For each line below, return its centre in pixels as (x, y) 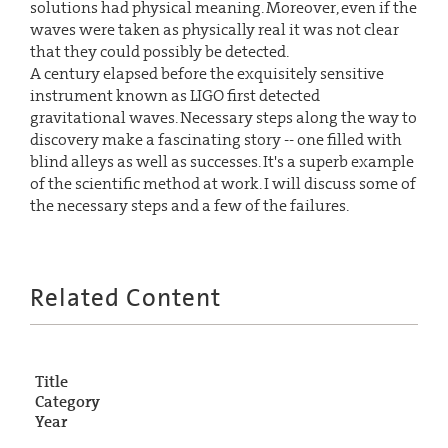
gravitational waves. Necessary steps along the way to (223, 117)
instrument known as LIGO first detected (175, 95)
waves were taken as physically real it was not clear (214, 29)
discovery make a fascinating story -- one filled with (216, 139)
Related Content (125, 298)
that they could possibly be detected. (159, 51)
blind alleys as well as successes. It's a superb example (222, 161)
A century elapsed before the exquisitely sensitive (207, 73)
